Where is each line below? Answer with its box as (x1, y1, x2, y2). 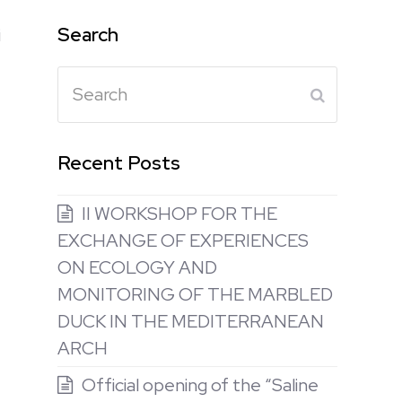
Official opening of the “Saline (82, 373, 319, 397)
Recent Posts (57, 150, 180, 176)
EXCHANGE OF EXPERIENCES (57, 229, 309, 252)
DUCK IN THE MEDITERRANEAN (57, 310, 324, 333)
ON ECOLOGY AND (57, 256, 217, 279)
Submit (325, 84, 375, 105)
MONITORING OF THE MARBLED (57, 283, 333, 306)
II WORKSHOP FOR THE (82, 202, 277, 225)
